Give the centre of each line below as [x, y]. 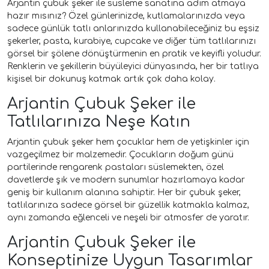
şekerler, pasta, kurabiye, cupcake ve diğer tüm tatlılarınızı [131, 41]
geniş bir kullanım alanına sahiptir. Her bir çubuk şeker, [124, 192]
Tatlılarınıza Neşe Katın [99, 122]
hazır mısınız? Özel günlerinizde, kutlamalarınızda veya [126, 16]
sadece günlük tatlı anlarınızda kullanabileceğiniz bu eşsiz [133, 28]
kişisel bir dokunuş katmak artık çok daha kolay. [111, 79]
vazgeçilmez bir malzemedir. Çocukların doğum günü [120, 154]
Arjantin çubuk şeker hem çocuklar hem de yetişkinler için [128, 142]
